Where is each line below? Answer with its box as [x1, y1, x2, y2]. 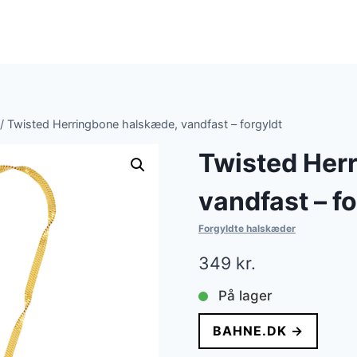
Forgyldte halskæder [198, 222, 296, 235]
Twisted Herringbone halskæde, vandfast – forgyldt [7, 117, 282, 131]
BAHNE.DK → [212, 323, 304, 339]
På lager [218, 288, 273, 304]
